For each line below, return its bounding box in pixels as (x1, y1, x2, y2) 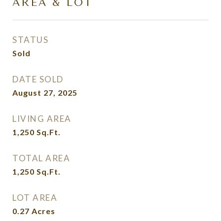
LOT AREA (12, 192, 57, 203)
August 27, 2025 (12, 88, 77, 97)
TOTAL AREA (12, 153, 70, 163)
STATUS (12, 35, 48, 45)
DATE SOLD (12, 74, 64, 84)
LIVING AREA (12, 113, 72, 124)
